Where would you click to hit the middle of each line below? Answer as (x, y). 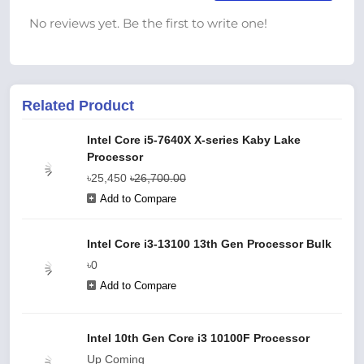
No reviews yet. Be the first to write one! (148, 23)
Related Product (78, 106)
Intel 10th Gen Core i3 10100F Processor (198, 338)
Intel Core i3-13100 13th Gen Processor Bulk (209, 244)
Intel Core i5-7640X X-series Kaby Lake (194, 140)
